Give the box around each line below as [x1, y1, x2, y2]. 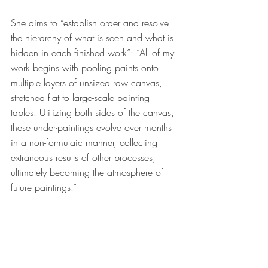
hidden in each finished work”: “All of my [11, 45, 177, 59]
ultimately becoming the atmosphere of [11, 165, 166, 179]
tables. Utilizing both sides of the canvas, [11, 105, 177, 119]
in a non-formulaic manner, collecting [11, 135, 160, 149]
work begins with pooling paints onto [11, 60, 162, 74]
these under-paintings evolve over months [11, 120, 175, 134]
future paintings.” [11, 180, 80, 194]
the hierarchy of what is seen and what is [11, 31, 176, 44]
